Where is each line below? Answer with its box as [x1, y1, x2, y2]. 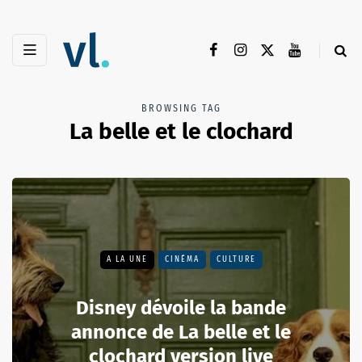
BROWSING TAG [141, 103, 221, 115]
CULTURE [216, 255, 256, 265]
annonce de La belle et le [71, 321, 291, 344]
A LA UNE [106, 255, 148, 265]
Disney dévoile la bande [76, 297, 286, 320]
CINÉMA [164, 255, 200, 265]
